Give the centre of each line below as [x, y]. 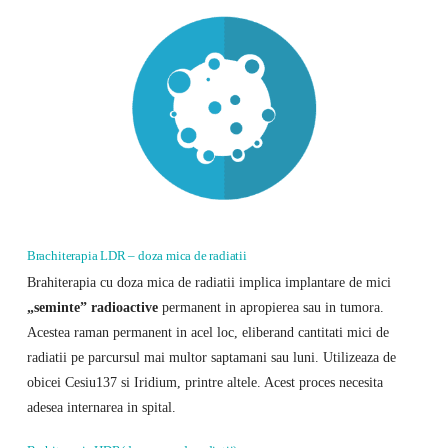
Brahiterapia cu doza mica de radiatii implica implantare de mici [208, 281]
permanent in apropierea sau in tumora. [270, 306]
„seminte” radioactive [92, 306]
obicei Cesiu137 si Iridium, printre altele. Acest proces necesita [204, 381]
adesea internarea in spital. [101, 406]
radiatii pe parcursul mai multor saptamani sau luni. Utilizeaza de [211, 356]
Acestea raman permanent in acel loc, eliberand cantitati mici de [207, 331]
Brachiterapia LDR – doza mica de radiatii [136, 256]
